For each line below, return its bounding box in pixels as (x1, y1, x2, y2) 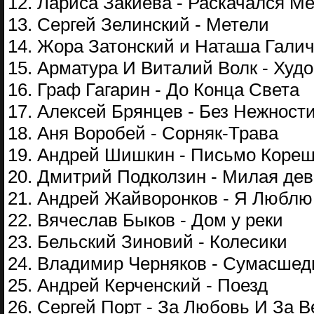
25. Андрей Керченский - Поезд (8, 275, 268, 296)
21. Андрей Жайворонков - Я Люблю (8, 188, 313, 209)
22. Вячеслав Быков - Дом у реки (8, 210, 283, 231)
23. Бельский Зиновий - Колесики (8, 231, 287, 252)
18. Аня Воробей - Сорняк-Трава (8, 123, 278, 144)
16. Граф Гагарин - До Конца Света (8, 79, 299, 100)
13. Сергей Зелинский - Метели (8, 14, 269, 35)
